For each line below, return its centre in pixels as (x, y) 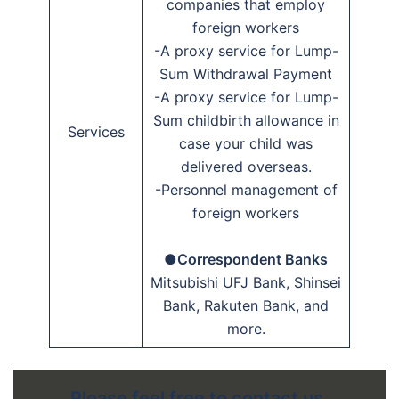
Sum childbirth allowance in (246, 120)
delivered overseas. (246, 166)
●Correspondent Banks (246, 259)
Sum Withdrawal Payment (246, 73)
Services (96, 131)
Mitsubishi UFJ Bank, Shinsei (246, 282)
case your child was (246, 143)
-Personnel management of (246, 189)
